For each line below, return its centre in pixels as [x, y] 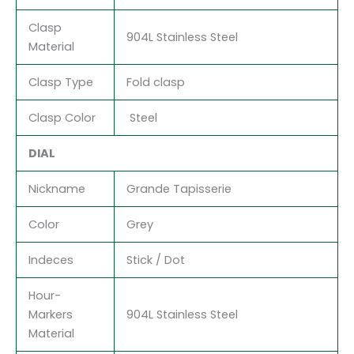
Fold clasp [155, 82]
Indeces [51, 260]
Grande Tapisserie [179, 188]
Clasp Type [60, 82]
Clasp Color [62, 117]
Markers [50, 314]
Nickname [56, 188]
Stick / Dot [155, 260]
